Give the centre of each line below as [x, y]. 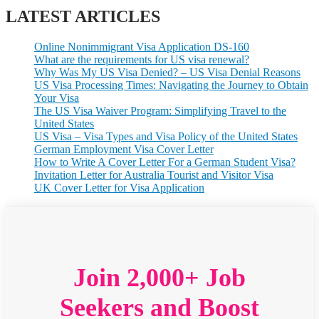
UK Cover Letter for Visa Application [119, 187]
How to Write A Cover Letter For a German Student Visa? [165, 162]
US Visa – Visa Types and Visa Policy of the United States [166, 136]
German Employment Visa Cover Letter [124, 149]
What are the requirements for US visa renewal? [142, 59]
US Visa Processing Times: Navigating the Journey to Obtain [171, 85]
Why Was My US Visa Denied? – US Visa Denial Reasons [167, 72]
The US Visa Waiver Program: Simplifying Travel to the [160, 110]
